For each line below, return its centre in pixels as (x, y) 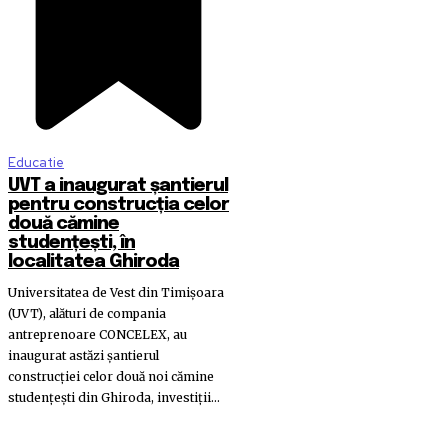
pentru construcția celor (118, 204)
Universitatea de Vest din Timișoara (116, 292)
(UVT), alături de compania (87, 313)
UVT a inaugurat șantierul (118, 185)
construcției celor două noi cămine (111, 376)
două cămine (63, 223)
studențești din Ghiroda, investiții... (114, 397)
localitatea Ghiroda (93, 261)
